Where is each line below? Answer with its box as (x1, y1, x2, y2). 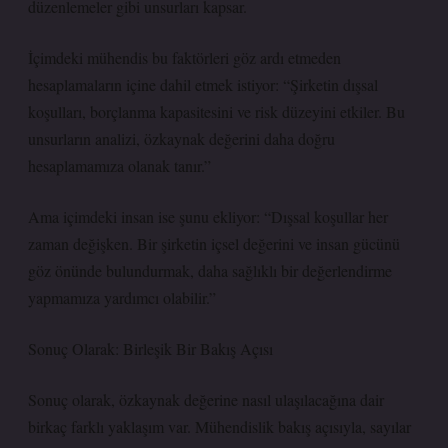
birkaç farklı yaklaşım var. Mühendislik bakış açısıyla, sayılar (28, 416, 411, 437)
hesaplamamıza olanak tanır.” (28, 155, 211, 176)
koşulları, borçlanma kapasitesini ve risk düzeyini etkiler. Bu (28, 101, 405, 122)
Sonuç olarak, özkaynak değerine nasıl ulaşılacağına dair (28, 389, 384, 410)
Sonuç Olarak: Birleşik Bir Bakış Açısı (28, 338, 273, 359)
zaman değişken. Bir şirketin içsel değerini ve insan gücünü (28, 233, 400, 254)
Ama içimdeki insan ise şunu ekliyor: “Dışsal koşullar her (28, 206, 388, 227)
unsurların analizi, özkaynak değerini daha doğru (28, 128, 335, 149)
